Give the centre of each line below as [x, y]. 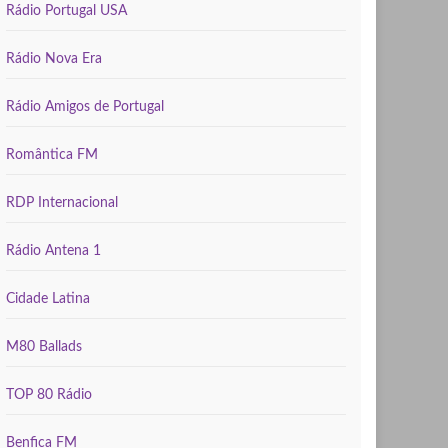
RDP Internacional [62, 203]
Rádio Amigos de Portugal [85, 107]
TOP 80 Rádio [49, 395]
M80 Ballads [44, 347]
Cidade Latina [48, 299]
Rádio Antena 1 [53, 251]
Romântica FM [52, 155]
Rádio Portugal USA [66, 11]
